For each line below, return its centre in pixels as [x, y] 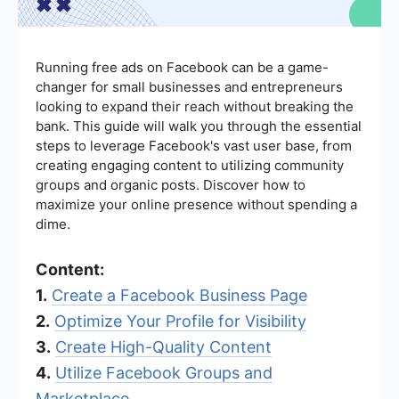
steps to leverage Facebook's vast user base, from [194, 145]
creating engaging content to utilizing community [190, 165]
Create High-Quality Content [163, 346]
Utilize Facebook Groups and [164, 372]
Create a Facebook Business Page [179, 295]
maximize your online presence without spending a [196, 204]
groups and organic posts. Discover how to [171, 184]
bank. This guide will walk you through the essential [199, 126]
